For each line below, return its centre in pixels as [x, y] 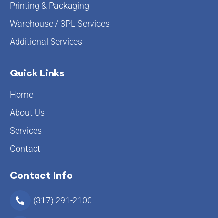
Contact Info [41, 175]
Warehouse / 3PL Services [60, 23]
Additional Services [46, 41]
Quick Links [37, 73]
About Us [27, 112]
